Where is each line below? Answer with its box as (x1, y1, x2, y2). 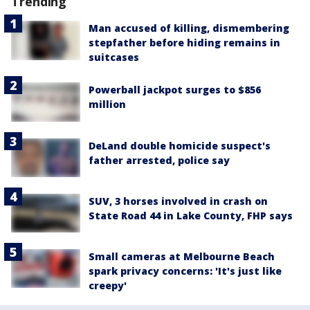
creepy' (89, 279, 127, 293)
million (89, 98, 126, 111)
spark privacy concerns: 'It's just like (89, 264, 282, 278)
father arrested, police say (89, 153, 230, 167)
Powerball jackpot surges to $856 (89, 83, 261, 97)
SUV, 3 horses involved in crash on (89, 194, 268, 208)
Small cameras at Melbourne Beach (89, 250, 275, 264)
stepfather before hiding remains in (89, 36, 280, 50)
